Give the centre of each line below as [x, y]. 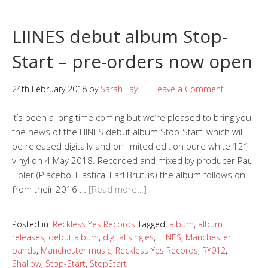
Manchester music [76, 251]
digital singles [128, 237]
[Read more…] [118, 189]
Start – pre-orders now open [132, 62]
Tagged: [153, 224]
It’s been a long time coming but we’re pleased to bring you [132, 118]
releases [28, 237]
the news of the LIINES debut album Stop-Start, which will [128, 132]
